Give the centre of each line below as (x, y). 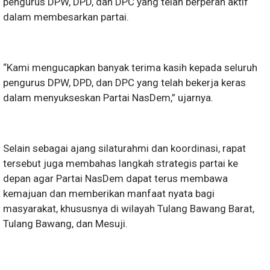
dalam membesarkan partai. (66, 17)
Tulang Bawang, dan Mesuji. (65, 224)
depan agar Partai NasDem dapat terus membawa (115, 179)
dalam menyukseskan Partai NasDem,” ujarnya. (108, 98)
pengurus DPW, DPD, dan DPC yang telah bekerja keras (124, 83)
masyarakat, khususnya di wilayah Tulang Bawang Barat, (129, 209)
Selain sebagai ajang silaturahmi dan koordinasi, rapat (124, 149)
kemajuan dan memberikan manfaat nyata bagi (109, 194)
